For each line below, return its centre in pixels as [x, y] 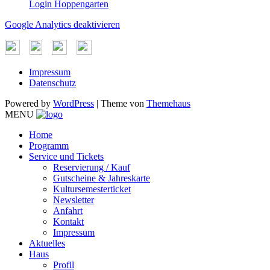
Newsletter [74, 199]
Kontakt [68, 221]
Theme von [124, 103]
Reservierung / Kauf [92, 167]
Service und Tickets [66, 156]
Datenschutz [52, 83]
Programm [49, 145]
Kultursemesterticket [92, 189]
